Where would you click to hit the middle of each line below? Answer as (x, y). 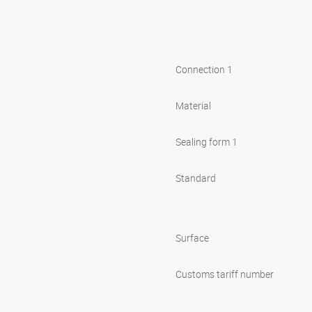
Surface (192, 238)
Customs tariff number (225, 274)
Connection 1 (204, 70)
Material (193, 106)
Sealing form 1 (206, 142)
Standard (196, 178)
